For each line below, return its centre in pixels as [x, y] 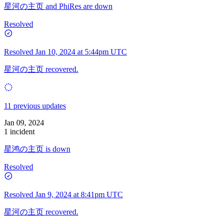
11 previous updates [35, 106]
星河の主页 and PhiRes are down [58, 6]
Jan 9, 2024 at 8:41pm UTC [79, 194]
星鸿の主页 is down [37, 149]
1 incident [19, 131]
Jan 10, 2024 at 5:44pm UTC [81, 52]
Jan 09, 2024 [24, 122]
